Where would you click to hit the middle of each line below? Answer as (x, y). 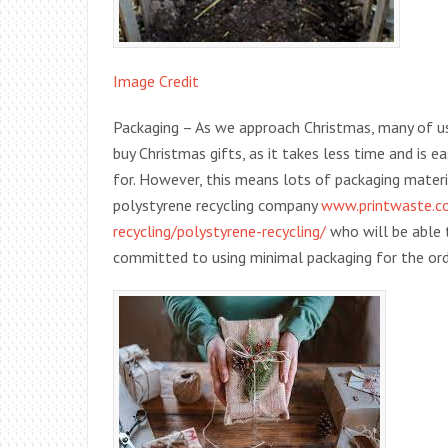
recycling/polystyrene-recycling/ (219, 231)
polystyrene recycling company (217, 205)
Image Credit (156, 81)
